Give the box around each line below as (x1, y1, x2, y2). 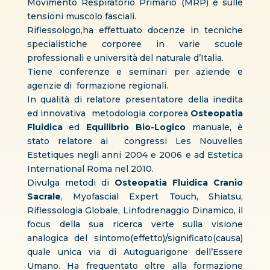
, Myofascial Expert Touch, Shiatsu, (60, 191, 243, 202)
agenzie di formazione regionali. (27, 80, 168, 91)
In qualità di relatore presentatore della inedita (27, 94, 243, 105)
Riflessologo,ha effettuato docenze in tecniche (27, 25, 243, 36)
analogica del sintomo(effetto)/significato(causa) (27, 233, 243, 243)
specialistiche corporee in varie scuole (27, 39, 243, 49)
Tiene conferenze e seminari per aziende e (27, 66, 243, 77)
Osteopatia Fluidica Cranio (115, 177, 243, 188)
